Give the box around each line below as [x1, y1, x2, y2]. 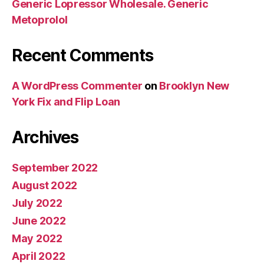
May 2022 [12, 232, 62, 245]
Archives [12, 127, 78, 147]
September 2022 [12, 161, 98, 174]
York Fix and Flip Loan [12, 95, 121, 108]
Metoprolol [12, 14, 68, 26]
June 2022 [12, 214, 66, 227]
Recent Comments [12, 45, 153, 65]
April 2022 [12, 250, 65, 262]
